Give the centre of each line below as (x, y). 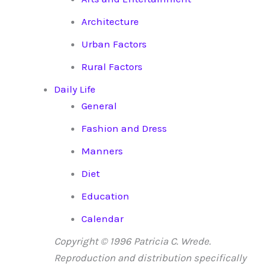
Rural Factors (112, 67)
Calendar (102, 219)
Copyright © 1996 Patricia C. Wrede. (132, 241)
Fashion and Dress (124, 129)
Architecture (110, 22)
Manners (102, 151)
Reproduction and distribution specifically (150, 258)
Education (105, 196)
